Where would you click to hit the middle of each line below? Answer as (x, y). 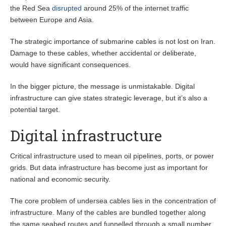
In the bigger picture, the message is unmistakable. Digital (102, 87)
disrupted (67, 8)
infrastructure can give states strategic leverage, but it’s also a (109, 98)
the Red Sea (31, 8)
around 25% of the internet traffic (135, 8)
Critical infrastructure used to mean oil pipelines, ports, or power (112, 156)
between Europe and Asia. (52, 20)
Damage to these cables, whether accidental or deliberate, (103, 53)
